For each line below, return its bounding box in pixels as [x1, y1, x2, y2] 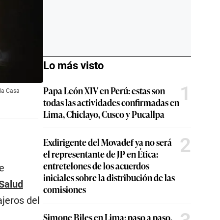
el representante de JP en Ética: [43, 147, 158, 160]
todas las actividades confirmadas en [43, 96, 179, 109]
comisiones [43, 183, 86, 195]
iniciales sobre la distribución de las [43, 171, 175, 184]
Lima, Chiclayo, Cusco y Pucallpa [43, 108, 165, 120]
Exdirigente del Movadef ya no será [43, 136, 172, 148]
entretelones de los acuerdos [43, 159, 149, 172]
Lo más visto [43, 59, 104, 72]
